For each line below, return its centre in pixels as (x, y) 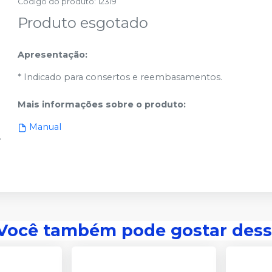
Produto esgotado (83, 23)
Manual (46, 127)
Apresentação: (53, 55)
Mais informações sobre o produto (101, 104)
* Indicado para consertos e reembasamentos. (120, 77)
